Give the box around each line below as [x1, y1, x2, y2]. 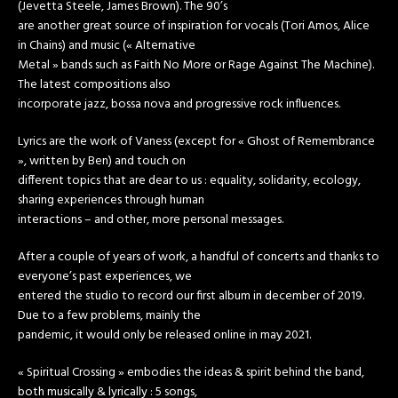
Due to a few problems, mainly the [18, 305, 201, 326]
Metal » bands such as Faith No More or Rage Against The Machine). [18, 54, 374, 76]
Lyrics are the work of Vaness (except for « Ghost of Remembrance [18, 131, 375, 152]
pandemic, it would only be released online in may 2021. [18, 324, 311, 346]
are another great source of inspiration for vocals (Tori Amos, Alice [18, 15, 370, 36]
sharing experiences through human [18, 189, 204, 211]
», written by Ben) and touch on [18, 150, 186, 171]
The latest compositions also [18, 74, 171, 95]
